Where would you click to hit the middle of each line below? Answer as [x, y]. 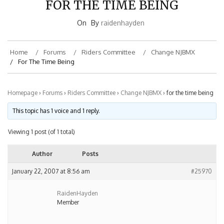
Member [68, 192]
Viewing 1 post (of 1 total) [41, 121]
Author [42, 143]
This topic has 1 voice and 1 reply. [56, 100]
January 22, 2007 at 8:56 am [51, 161]
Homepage [22, 82]
